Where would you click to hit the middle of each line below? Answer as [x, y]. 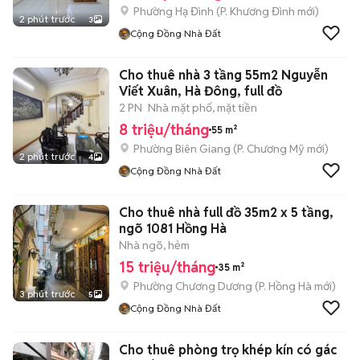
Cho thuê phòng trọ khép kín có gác [228, 350]
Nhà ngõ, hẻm [154, 245]
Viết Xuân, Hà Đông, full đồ [200, 91]
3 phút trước [47, 294]
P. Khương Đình [258, 11]
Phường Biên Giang [182, 149]
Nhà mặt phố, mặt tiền [202, 108]
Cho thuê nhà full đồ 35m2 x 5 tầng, [226, 213]
